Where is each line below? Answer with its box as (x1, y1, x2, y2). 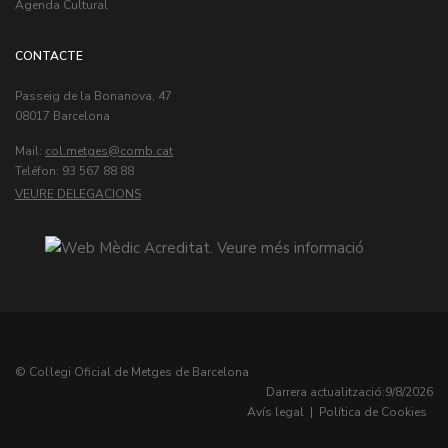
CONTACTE (15, 47, 83, 64)
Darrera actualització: (266, 384, 385, 401)
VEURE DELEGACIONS (15, 185, 141, 202)
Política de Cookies (319, 404, 427, 421)
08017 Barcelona (15, 107, 110, 124)
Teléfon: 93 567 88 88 (15, 162, 134, 179)
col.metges (45, 142, 108, 159)
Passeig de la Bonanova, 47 (15, 87, 172, 104)
